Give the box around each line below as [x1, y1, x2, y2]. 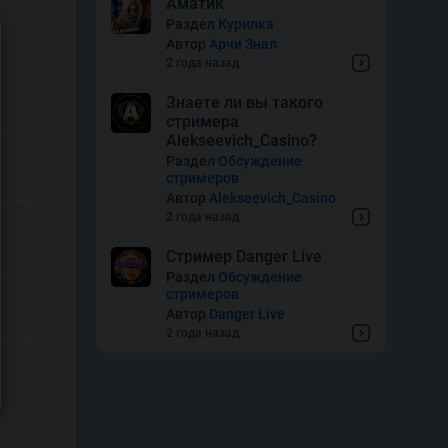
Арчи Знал [209, 36, 277, 52]
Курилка [218, 16, 274, 32]
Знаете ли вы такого [166, 93, 323, 112]
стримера [166, 112, 239, 131]
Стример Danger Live [166, 247, 322, 266]
